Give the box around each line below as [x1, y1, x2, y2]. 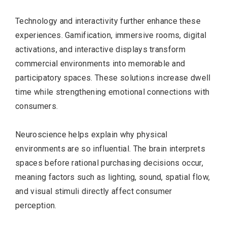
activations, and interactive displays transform [15, 44, 186, 54]
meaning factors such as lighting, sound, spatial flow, [15, 172, 210, 182]
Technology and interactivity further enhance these [15, 16, 201, 26]
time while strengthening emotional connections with [15, 87, 210, 97]
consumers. [15, 101, 58, 111]
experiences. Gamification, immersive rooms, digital [15, 30, 207, 40]
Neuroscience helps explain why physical [15, 129, 168, 139]
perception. [15, 200, 57, 210]
